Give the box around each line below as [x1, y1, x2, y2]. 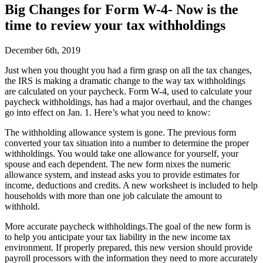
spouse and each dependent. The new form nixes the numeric [5, 159, 231, 169]
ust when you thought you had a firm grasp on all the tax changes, [8, 65, 252, 75]
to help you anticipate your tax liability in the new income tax [5, 231, 231, 242]
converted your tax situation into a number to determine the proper [5, 137, 249, 148]
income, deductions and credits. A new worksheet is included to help [5, 180, 258, 190]
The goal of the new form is [148, 221, 251, 231]
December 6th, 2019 [5, 45, 80, 55]
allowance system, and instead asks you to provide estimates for [5, 169, 240, 180]
